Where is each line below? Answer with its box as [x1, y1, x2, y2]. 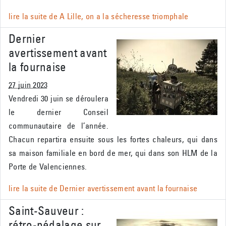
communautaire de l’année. [9, 121, 108, 131]
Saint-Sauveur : [9, 203, 84, 218]
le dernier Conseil [9, 107, 108, 118]
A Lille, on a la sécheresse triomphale [60, 11, 189, 22]
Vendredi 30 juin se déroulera [9, 93, 108, 104]
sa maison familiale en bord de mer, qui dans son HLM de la [9, 148, 217, 158]
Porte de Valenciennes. [9, 161, 87, 172]
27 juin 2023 [9, 80, 48, 90]
